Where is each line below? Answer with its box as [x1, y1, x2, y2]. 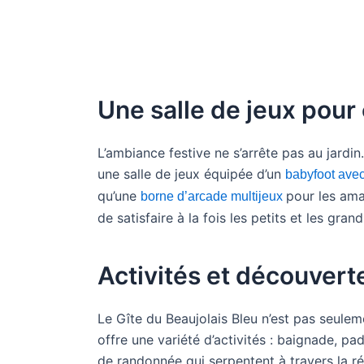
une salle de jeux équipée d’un [97, 166, 285, 182]
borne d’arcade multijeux [141, 189, 286, 203]
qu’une [97, 188, 141, 204]
